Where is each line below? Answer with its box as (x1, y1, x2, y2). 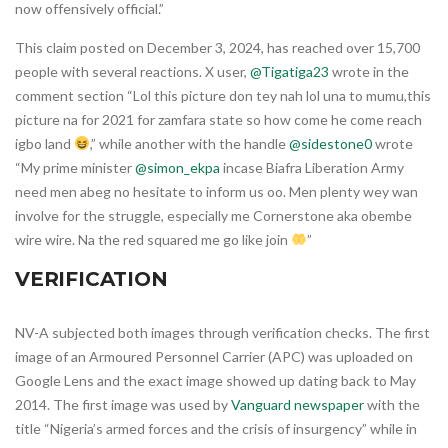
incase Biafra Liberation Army (220, 158, 404, 176)
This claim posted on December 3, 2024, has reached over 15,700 (15, 38, 420, 56)
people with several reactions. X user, (15, 62, 250, 80)
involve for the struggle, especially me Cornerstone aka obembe (15, 206, 412, 224)
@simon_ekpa (132, 158, 220, 176)
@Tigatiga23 (250, 62, 329, 80)
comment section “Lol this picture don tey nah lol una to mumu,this (15, 86, 431, 104)
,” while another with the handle (89, 134, 289, 152)
